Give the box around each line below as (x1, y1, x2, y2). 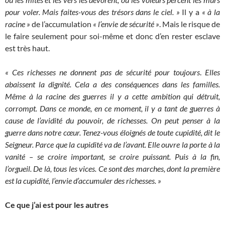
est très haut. (5, 43, 50, 53)
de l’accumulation (30, 19, 93, 29)
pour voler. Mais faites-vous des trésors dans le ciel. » (5, 7, 180, 17)
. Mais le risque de (159, 19, 220, 29)
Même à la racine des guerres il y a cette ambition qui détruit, (5, 91, 220, 101)
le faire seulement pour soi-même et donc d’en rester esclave (5, 31, 220, 41)
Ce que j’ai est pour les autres (5, 200, 108, 210)
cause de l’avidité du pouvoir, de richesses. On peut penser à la (5, 116, 220, 126)
